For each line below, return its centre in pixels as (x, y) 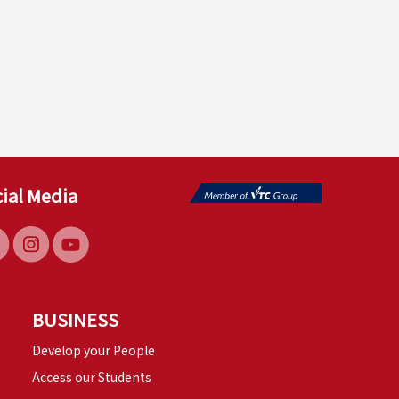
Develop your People (94, 350)
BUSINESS (75, 320)
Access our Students (92, 377)
